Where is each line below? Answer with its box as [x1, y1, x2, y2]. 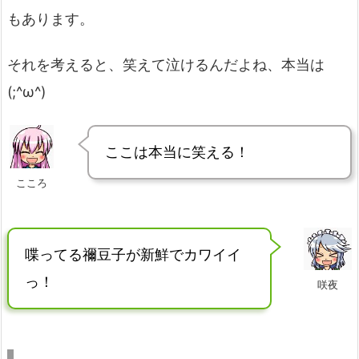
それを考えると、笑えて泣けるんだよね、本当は [7, 56, 325, 74]
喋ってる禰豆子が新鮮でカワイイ [25, 245, 241, 263]
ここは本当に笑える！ [105, 143, 249, 160]
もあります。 [7, 10, 94, 28]
